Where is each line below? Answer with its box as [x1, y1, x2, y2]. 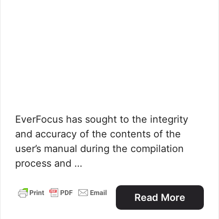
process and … [15, 157, 82, 169]
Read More [134, 192, 185, 203]
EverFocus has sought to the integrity [15, 113, 188, 125]
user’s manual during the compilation [15, 143, 184, 154]
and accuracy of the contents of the [15, 128, 181, 140]
